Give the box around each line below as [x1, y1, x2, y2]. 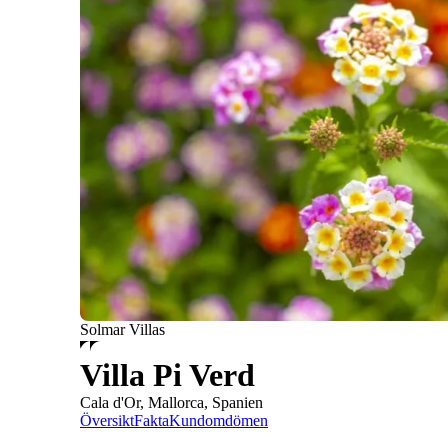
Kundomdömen [169, 412, 268, 430]
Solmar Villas [80, 321, 165, 339]
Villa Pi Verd [80, 357, 255, 394]
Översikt [80, 412, 134, 430]
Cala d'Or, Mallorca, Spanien [80, 394, 263, 412]
